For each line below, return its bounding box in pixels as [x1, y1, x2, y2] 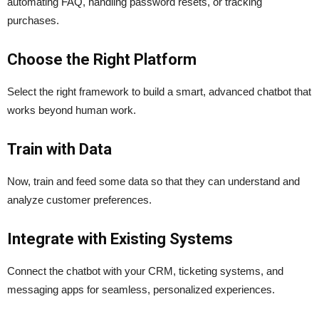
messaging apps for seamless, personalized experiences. [7, 283, 275, 296]
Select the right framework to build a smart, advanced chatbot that [7, 85, 311, 98]
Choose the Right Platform [7, 51, 197, 69]
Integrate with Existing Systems [7, 230, 233, 249]
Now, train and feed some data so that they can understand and [7, 175, 300, 188]
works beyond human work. [7, 104, 139, 117]
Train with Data [7, 140, 115, 159]
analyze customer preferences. [7, 194, 152, 206]
